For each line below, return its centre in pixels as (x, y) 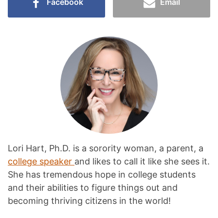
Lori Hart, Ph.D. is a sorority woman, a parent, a (106, 148)
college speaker (41, 161)
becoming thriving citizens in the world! (98, 200)
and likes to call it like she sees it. (142, 161)
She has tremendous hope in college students (102, 174)
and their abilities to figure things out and (93, 187)
